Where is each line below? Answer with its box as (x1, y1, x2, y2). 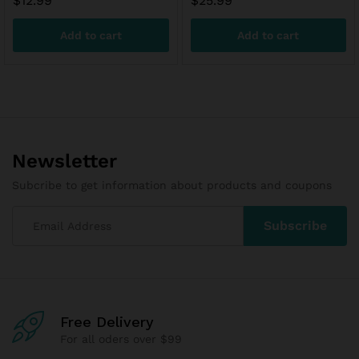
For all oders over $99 (60, 333, 182, 345)
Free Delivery (60, 313, 154, 330)
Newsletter (12, 149, 117, 172)
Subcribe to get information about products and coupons (12, 178, 332, 192)
